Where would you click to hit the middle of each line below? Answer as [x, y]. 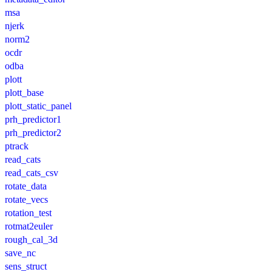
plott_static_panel [38, 106]
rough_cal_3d [31, 240]
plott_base [24, 93]
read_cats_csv [32, 173]
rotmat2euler [29, 226]
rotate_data [26, 186]
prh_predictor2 [33, 133]
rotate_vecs [26, 200]
